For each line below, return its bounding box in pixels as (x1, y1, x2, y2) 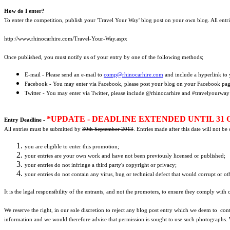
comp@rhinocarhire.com (104, 71, 163, 78)
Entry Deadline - (4, 117, 47, 123)
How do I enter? (4, 8, 45, 14)
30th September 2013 (82, 126, 133, 132)
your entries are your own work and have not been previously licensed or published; (25, 152, 225, 159)
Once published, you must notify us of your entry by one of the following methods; (4, 54, 203, 61)
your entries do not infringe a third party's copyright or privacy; (25, 162, 177, 168)
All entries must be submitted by (4, 126, 82, 132)
